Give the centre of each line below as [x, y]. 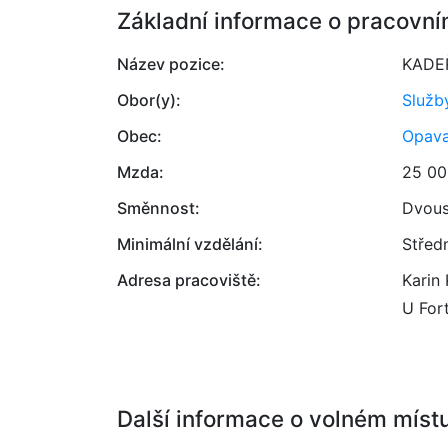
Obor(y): [149, 100]
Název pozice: [171, 64]
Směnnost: [158, 208]
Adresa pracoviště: [189, 280]
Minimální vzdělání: [190, 244]
